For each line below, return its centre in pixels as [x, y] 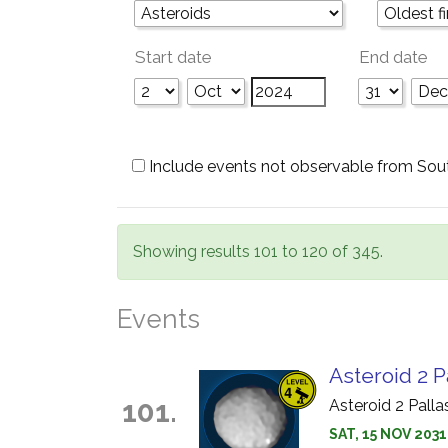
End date [393, 57]
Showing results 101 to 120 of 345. [258, 251]
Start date [173, 57]
